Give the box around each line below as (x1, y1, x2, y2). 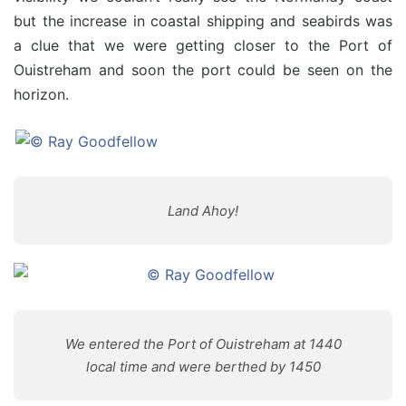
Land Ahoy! (168, 202, 238, 219)
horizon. (14, 85, 69, 103)
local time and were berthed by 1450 (85, 358, 321, 375)
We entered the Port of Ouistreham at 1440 (64, 335, 342, 353)
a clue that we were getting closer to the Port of (14, 36, 392, 54)
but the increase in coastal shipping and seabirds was (14, 12, 392, 30)
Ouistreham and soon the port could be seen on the (14, 61, 392, 79)
